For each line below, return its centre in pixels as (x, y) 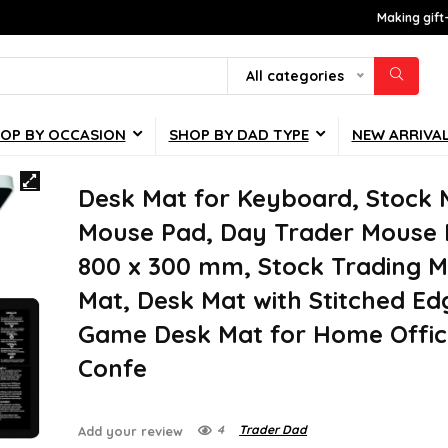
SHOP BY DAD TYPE (238, 135)
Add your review (131, 431)
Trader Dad (273, 430)
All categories (295, 76)
